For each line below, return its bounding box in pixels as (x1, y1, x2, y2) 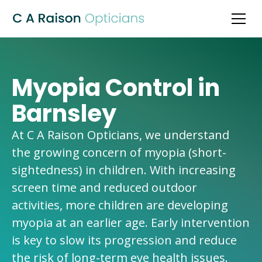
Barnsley (12, 97, 116, 130)
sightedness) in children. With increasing (12, 162, 236, 178)
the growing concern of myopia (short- (12, 144, 226, 160)
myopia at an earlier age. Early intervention (12, 215, 250, 230)
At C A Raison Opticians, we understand (12, 127, 229, 143)
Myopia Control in (12, 71, 220, 104)
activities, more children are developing (12, 197, 228, 213)
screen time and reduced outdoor (12, 180, 197, 195)
